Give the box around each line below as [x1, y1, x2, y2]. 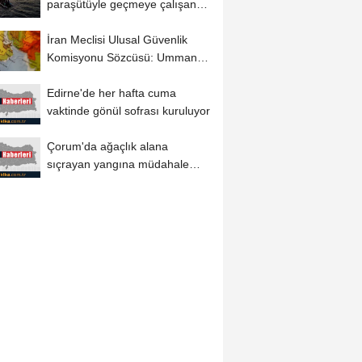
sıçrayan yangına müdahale [46, 157, 189, 170]
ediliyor [46, 175, 83, 188]
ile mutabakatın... [46, 69, 135, 82]
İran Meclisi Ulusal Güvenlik [46, 33, 187, 47]
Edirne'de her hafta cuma [46, 86, 176, 100]
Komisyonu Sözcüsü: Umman [46, 51, 197, 65]
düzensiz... [46, 15, 102, 29]
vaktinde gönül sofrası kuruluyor [46, 104, 210, 118]
